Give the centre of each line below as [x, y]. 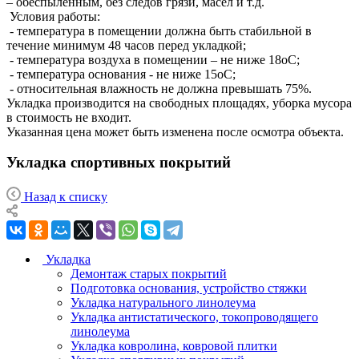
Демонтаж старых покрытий [149, 274]
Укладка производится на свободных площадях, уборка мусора [179, 103]
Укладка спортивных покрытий [119, 163]
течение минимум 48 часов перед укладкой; [128, 45]
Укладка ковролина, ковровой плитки [174, 346]
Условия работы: [55, 16]
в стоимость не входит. [71, 117]
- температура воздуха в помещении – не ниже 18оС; [155, 59]
